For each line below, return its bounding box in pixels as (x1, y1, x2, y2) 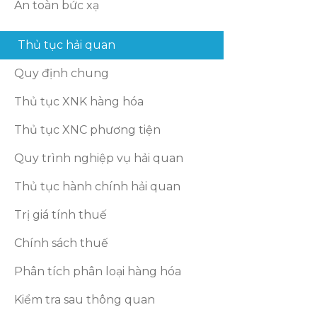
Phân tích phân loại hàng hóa (14, 265, 182, 278)
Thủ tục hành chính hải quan (14, 180, 181, 193)
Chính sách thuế (14, 236, 109, 250)
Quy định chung (14, 67, 110, 80)
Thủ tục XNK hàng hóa (14, 95, 144, 108)
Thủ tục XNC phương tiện (14, 123, 161, 137)
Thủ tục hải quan (18, 38, 115, 52)
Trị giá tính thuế (14, 208, 108, 221)
